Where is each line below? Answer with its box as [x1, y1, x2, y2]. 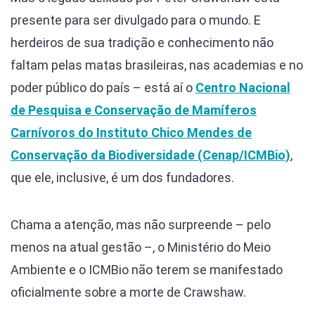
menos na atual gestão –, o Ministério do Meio [11, 240, 271, 255]
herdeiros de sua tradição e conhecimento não [11, 35, 274, 51]
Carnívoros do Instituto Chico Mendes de [11, 125, 252, 141]
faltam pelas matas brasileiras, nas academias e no [11, 58, 303, 73]
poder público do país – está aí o [11, 80, 195, 96]
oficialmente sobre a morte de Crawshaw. [11, 285, 246, 300]
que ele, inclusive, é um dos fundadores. [11, 170, 234, 186]
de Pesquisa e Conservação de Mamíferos [11, 103, 257, 118]
